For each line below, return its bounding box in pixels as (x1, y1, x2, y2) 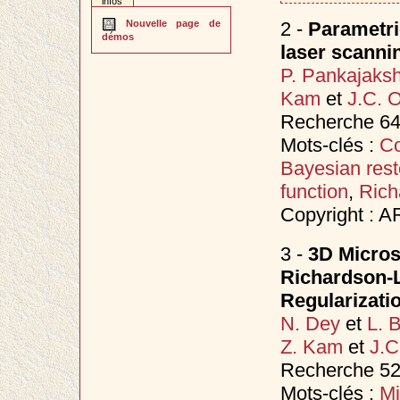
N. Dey (279, 312, 340, 335)
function (279, 179, 348, 203)
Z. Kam (279, 335, 343, 358)
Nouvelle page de (116, 18, 221, 29)
